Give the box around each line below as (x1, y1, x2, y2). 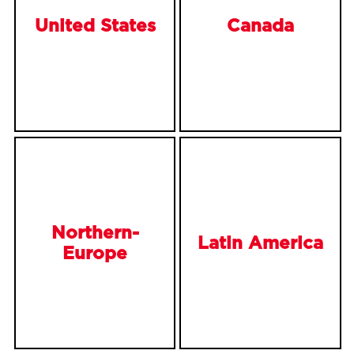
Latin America (197, 234, 323, 252)
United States (34, 17, 156, 35)
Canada (226, 17, 294, 35)
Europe (62, 244, 128, 262)
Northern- (51, 224, 139, 242)
